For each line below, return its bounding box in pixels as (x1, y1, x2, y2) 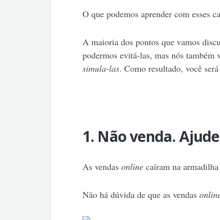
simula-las (82, 62, 119, 75)
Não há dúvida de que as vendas (82, 189, 199, 201)
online (121, 161, 143, 173)
